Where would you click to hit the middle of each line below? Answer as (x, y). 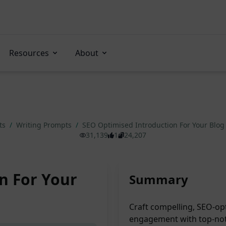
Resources (29, 53)
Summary (159, 179)
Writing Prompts (45, 125)
